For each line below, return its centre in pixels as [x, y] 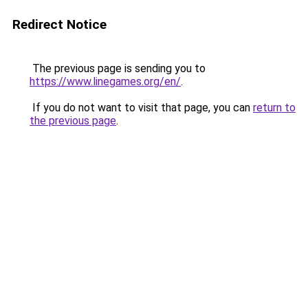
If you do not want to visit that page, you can [141, 108]
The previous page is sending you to [118, 68]
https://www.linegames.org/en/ [105, 81]
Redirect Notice [59, 24]
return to [274, 108]
